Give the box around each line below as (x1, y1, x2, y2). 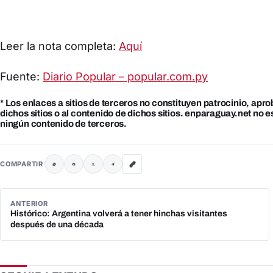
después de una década (10, 220, 104, 230)
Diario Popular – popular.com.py (43, 70, 208, 83)
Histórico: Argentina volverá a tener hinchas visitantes (10, 209, 227, 219)
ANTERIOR (10, 199, 49, 208)
